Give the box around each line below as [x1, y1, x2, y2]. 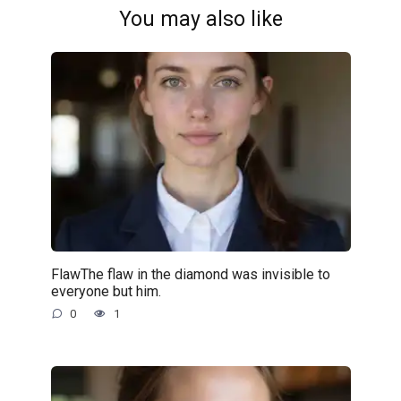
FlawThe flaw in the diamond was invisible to [50, 265, 330, 283]
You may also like [118, 6, 283, 31]
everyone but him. [50, 282, 161, 300]
